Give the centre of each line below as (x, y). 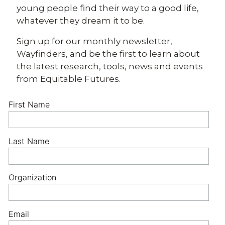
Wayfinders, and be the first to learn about (108, 54)
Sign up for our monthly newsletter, (94, 41)
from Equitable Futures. (69, 79)
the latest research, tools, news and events (110, 66)
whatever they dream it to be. (81, 21)
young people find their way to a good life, (108, 8)
